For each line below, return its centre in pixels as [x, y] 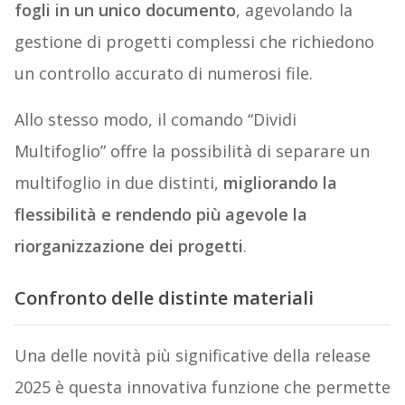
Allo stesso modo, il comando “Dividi [155, 119]
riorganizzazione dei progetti [128, 245]
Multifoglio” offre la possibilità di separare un [192, 151]
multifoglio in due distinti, [118, 182]
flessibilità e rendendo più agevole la [160, 214]
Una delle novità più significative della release [192, 356]
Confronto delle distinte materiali [164, 298]
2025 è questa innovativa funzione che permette [202, 387]
